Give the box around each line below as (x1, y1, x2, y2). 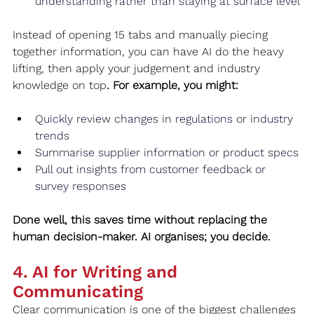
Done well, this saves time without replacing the (13, 212, 271, 226)
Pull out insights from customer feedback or (35, 162, 269, 176)
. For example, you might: (107, 78, 238, 92)
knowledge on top (13, 78, 107, 92)
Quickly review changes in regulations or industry (35, 111, 296, 125)
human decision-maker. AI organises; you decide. (13, 229, 271, 243)
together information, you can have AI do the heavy (13, 44, 287, 58)
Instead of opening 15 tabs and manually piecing (13, 27, 271, 41)
